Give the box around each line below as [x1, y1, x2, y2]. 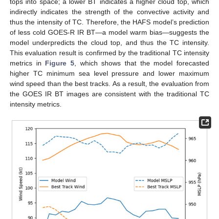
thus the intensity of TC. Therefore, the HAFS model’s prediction [10, 18, 209, 26]
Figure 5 [45, 59, 75, 67]
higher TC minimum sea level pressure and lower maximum [10, 69, 209, 77]
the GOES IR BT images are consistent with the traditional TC [10, 89, 209, 98]
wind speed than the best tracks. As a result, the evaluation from [10, 79, 209, 88]
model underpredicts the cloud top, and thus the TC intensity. [10, 38, 209, 46]
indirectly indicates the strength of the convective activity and [10, 7, 209, 16]
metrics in [10, 59, 45, 67]
